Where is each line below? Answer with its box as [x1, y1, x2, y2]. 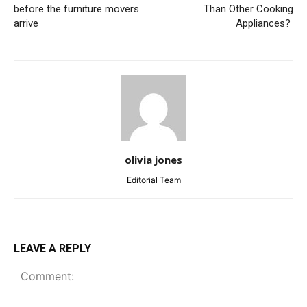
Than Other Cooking [204, 3, 293, 15]
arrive [14, 17, 38, 29]
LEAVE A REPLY [14, 242, 91, 255]
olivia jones [125, 153, 182, 167]
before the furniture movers [14, 3, 139, 15]
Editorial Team [126, 175, 181, 185]
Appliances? [236, 17, 293, 29]
